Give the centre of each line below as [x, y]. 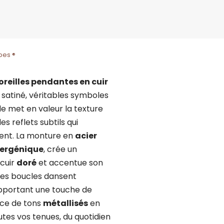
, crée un [60, 149]
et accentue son [69, 162]
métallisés [65, 203]
